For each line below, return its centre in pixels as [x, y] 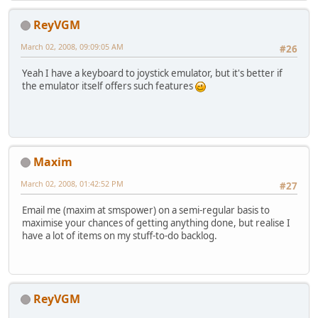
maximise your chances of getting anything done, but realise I [156, 223]
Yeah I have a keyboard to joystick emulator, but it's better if [152, 73]
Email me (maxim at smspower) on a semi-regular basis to [146, 210]
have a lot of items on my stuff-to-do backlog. [120, 236]
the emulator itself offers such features [109, 86]
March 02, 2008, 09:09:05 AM [72, 46]
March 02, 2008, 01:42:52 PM [72, 183]
